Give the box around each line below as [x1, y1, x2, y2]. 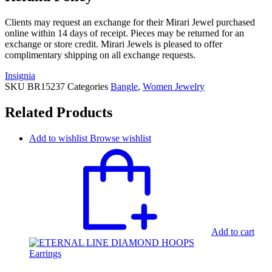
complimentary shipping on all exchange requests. [5, 50, 195, 61]
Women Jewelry [143, 81, 205, 92]
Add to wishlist [29, 133, 87, 144]
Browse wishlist [90, 133, 151, 144]
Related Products [5, 104, 112, 121]
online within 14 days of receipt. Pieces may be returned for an [5, 28, 244, 39]
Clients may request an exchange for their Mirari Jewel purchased [5, 17, 255, 28]
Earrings [29, 248, 61, 259]
